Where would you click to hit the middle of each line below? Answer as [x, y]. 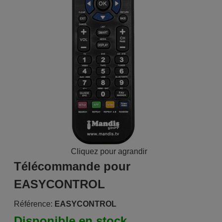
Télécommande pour [72, 166]
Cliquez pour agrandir [109, 151]
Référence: [33, 204]
